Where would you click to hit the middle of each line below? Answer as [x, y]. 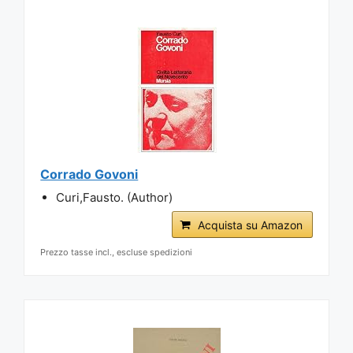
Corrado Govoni [89, 174]
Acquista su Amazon [250, 225]
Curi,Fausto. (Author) [115, 197]
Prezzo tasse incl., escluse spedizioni [117, 252]
